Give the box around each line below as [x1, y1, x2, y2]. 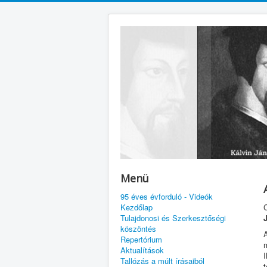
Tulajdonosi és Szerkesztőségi [120, 212, 226, 223]
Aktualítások [120, 244, 164, 256]
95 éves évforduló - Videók [120, 190, 213, 202]
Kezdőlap [120, 201, 153, 213]
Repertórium [120, 233, 162, 245]
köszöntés [120, 222, 156, 234]
